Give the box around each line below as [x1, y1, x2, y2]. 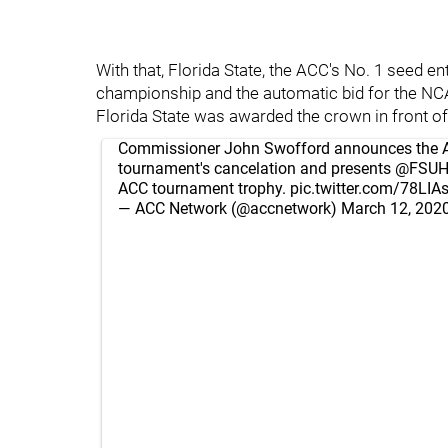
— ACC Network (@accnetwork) [118, 199, 341, 218]
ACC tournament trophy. [118, 179, 290, 198]
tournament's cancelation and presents [118, 159, 395, 178]
